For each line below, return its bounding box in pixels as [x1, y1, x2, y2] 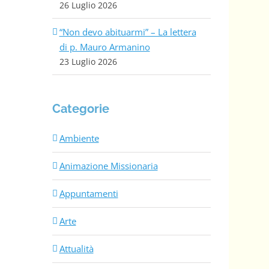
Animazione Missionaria [59, 160, 158, 172]
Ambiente [59, 132, 99, 145]
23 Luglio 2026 [59, 55, 117, 67]
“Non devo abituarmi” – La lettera [59, 25, 196, 38]
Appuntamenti [59, 187, 118, 200]
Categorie [52, 101, 109, 116]
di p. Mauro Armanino [59, 40, 150, 53]
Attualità [59, 243, 94, 255]
